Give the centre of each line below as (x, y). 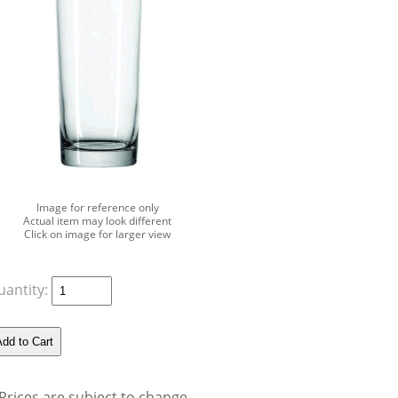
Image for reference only (97, 207)
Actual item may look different (98, 220)
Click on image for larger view (98, 234)
